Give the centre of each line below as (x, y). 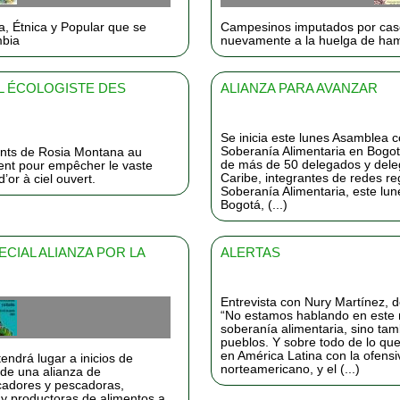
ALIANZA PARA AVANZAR (299, 87)
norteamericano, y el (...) (290, 368)
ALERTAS (250, 252)
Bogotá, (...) (254, 204)
